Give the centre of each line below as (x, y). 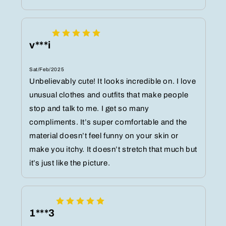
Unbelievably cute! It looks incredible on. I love (113, 81)
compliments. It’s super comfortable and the (108, 122)
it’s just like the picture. (70, 163)
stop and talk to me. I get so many (89, 109)
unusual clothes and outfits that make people (109, 95)
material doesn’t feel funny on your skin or (104, 136)
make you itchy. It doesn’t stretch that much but (113, 150)
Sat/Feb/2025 (47, 70)
